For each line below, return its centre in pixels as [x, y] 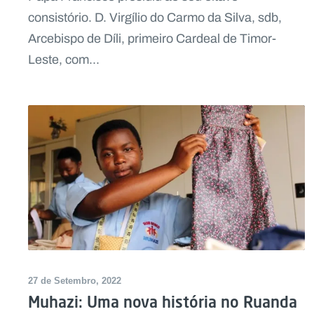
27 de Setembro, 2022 [75, 280]
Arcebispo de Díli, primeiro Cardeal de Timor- [152, 39]
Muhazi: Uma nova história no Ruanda [163, 301]
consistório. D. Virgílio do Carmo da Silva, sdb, [155, 18]
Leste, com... [64, 60]
